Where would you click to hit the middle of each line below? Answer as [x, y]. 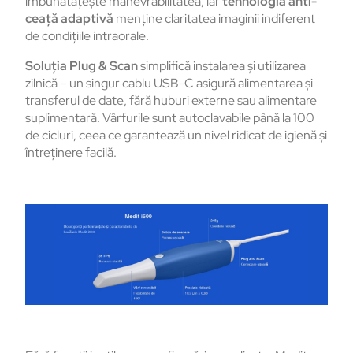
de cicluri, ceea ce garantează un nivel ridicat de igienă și [176, 136]
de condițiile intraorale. [87, 36]
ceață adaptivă [69, 19]
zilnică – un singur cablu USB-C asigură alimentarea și [169, 84]
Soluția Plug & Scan [83, 66]
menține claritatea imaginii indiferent [214, 19]
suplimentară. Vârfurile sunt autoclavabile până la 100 [170, 118]
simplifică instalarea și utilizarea [223, 66]
